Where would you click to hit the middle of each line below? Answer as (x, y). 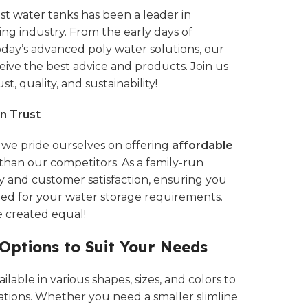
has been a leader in (135, 15)
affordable (202, 145)
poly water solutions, (145, 49)
